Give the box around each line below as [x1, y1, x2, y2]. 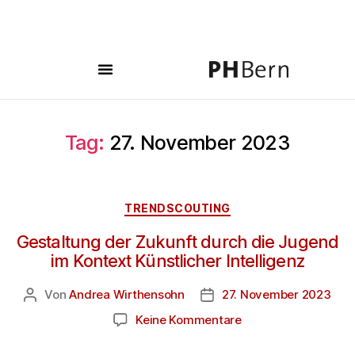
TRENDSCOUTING [124, 201, 231, 215]
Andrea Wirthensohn [69, 286, 185, 302]
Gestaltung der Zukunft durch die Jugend [17, 231, 338, 252]
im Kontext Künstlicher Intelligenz [51, 250, 304, 271]
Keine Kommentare [136, 311, 242, 327]
